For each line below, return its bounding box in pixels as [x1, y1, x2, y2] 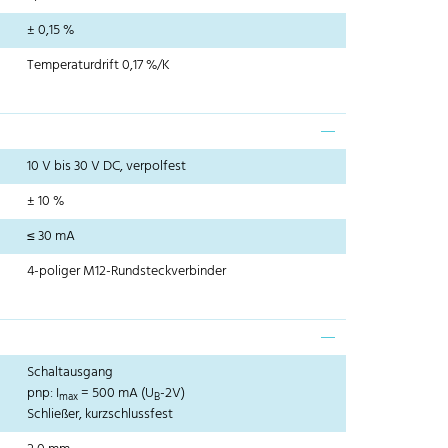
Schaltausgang [27, 361, 114, 385]
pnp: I [27, 382, 60, 406]
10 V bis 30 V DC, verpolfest [27, 155, 187, 179]
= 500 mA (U [78, 382, 155, 406]
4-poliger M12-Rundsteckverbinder [27, 260, 227, 284]
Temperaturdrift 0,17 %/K [27, 54, 171, 78]
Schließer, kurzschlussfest [27, 403, 174, 427]
